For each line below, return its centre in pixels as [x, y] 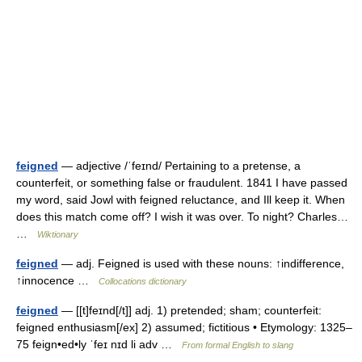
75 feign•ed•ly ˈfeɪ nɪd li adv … [99, 344]
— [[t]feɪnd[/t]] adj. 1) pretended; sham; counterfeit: [190, 310]
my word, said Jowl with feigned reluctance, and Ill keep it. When [181, 199]
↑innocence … [57, 280]
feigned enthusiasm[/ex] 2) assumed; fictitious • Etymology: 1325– [184, 327]
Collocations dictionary [143, 281]
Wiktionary [58, 234]
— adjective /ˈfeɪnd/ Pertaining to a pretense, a [179, 165]
